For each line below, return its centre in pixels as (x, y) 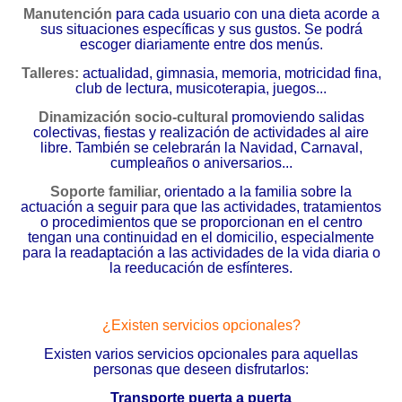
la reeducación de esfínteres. (201, 268)
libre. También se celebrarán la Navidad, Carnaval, (201, 148)
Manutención (67, 14)
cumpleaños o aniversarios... (201, 163)
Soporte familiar (104, 192)
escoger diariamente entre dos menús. (201, 44)
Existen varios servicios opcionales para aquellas (201, 354)
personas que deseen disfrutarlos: (201, 369)
